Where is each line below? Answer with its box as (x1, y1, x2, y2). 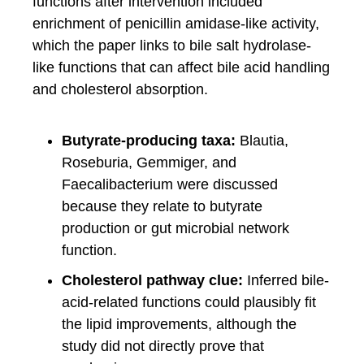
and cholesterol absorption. (32, 80, 208, 97)
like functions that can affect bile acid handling (32, 58, 330, 76)
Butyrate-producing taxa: (62, 132, 236, 149)
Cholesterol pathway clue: (62, 271, 243, 288)
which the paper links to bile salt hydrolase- (32, 37, 311, 54)
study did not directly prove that (62, 337, 264, 354)
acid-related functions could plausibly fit (62, 293, 316, 310)
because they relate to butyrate (62, 197, 262, 214)
